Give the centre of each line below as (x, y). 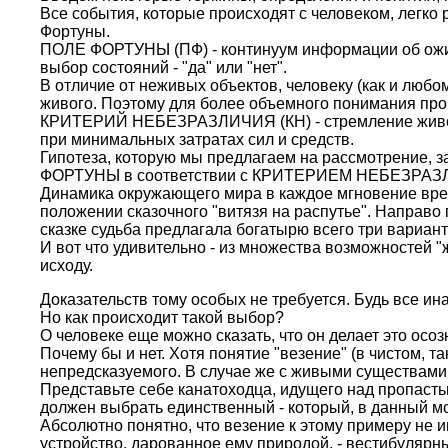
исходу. (66, 265)
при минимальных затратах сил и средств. (197, 139)
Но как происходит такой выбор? (162, 317)
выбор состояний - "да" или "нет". (163, 67)
